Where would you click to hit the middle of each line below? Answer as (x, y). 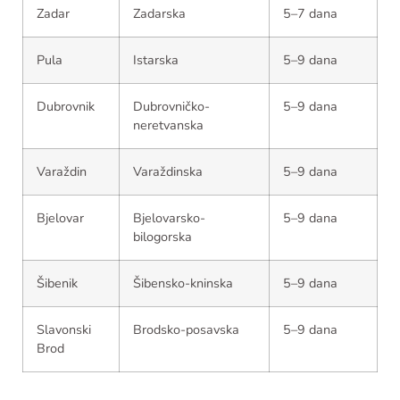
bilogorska (162, 237)
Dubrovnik (66, 106)
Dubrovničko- (171, 106)
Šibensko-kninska (183, 283)
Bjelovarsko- (169, 218)
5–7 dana (310, 13)
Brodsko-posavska (186, 329)
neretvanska (168, 125)
